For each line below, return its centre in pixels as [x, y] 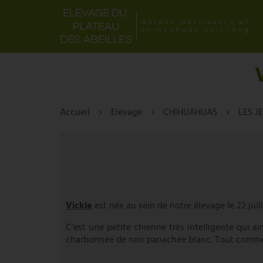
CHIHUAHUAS [190, 112]
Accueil [75, 112]
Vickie [79, 206]
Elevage [127, 112]
